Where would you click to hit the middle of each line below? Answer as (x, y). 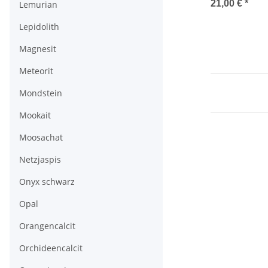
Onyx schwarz (47, 182)
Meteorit (36, 71)
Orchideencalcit (51, 248)
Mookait (35, 115)
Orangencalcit (47, 226)
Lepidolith (39, 27)
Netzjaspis (40, 159)
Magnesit (38, 49)
